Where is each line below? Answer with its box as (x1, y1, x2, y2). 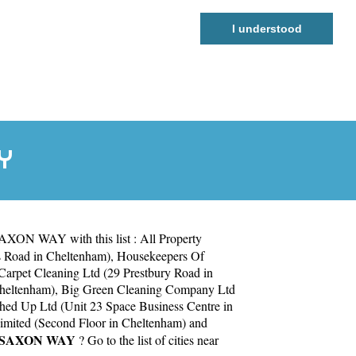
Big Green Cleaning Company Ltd (61, 280, 235, 297)
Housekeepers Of (117, 246, 204, 264)
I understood (231, 21, 302, 35)
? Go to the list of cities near (75, 331, 219, 348)
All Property (140, 229, 202, 246)
